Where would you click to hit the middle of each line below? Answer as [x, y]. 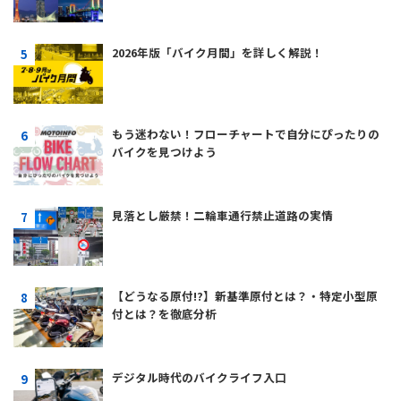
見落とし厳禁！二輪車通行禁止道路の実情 [222, 215]
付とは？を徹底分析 [164, 314]
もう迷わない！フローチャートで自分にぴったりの [246, 134]
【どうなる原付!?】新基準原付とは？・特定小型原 [245, 296]
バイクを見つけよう [164, 152]
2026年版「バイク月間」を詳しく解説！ [218, 53]
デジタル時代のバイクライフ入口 [199, 378]
